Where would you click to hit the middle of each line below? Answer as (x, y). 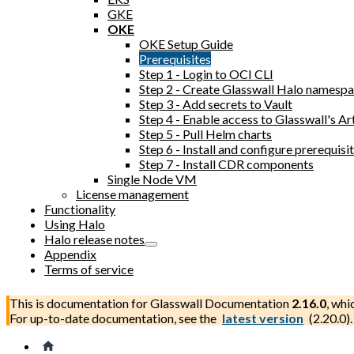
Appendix (70, 254)
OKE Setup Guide (186, 44)
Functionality (80, 209)
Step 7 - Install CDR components (226, 164)
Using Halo (75, 224)
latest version (263, 318)
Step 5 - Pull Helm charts (205, 134)
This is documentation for (80, 303)
